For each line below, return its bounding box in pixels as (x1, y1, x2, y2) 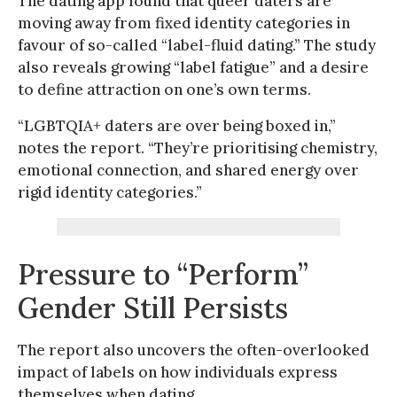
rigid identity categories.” (18, 182, 202, 202)
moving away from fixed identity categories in (18, 12, 350, 33)
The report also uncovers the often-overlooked (18, 339, 370, 360)
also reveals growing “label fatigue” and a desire (18, 57, 369, 77)
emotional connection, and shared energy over (18, 160, 359, 180)
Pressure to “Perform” (18, 255, 308, 292)
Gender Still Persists (18, 289, 288, 326)
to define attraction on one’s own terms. (18, 79, 311, 99)
